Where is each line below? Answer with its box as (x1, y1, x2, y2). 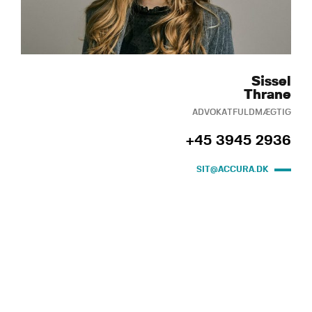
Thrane (244, 88, 291, 102)
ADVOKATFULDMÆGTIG (192, 108, 291, 117)
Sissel (251, 75, 291, 89)
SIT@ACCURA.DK (196, 165, 269, 174)
